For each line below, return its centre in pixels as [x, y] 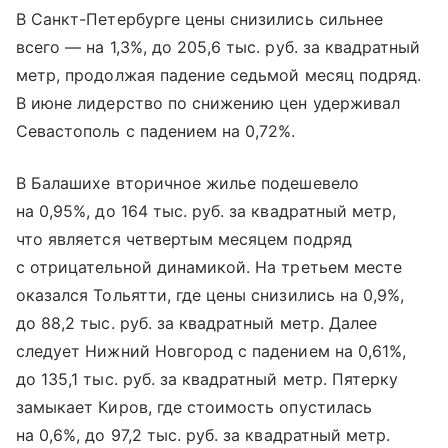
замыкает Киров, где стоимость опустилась [194, 406]
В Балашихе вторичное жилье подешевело [187, 182]
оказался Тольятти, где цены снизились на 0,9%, [210, 294]
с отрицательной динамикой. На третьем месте [209, 266]
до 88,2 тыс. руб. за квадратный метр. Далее [197, 322]
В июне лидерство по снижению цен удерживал [208, 102]
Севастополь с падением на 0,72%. [156, 130]
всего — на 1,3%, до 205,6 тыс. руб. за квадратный [218, 46]
